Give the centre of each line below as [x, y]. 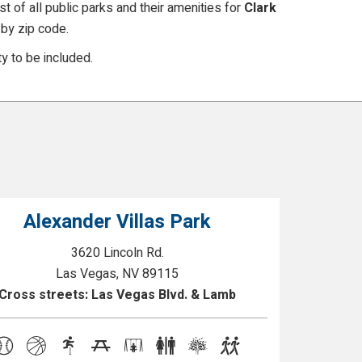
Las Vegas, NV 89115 [118, 274]
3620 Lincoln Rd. [117, 253]
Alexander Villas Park [118, 222]
